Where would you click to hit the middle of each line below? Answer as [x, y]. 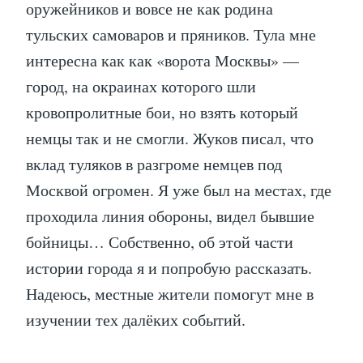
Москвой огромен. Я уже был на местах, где [179, 190]
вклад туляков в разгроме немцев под [154, 164]
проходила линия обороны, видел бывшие [170, 216]
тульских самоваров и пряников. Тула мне [171, 35]
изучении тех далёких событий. [136, 320]
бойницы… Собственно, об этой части [160, 242]
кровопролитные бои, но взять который [162, 113]
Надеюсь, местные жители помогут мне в [170, 294]
